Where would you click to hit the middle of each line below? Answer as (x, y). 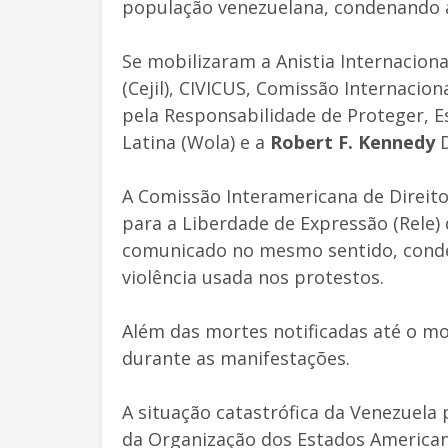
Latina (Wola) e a (196, 141)
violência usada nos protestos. (253, 276)
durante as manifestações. (236, 357)
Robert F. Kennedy (352, 141)
